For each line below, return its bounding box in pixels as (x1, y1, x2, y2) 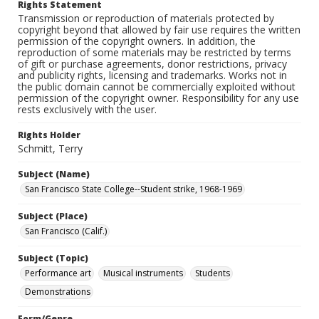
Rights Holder (18, 129, 80, 141)
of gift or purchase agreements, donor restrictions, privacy (18, 57, 287, 70)
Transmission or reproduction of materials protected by (18, 11, 274, 25)
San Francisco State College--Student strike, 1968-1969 (25, 183, 242, 195)
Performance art (25, 267, 91, 279)
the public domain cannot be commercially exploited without (18, 80, 296, 93)
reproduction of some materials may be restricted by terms (18, 46, 291, 59)
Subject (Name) (18, 168, 90, 180)
